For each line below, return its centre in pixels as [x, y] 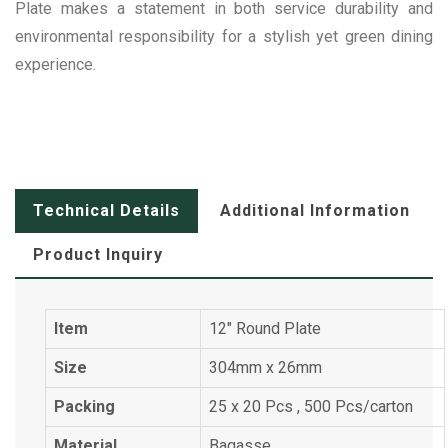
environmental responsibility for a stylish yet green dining [224, 36]
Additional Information [315, 210]
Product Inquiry [98, 254]
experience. [55, 64]
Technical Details [106, 210]
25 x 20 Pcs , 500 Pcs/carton [311, 406]
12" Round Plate [265, 328]
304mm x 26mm [265, 367]
